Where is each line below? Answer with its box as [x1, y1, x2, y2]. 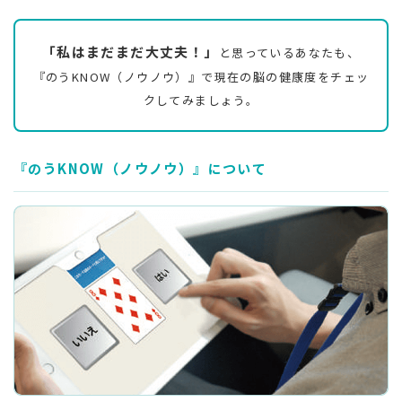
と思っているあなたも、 [218, 43, 361, 61]
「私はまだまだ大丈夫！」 [41, 41, 219, 61]
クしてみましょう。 [143, 91, 259, 109]
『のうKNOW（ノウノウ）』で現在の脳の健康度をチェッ [32, 67, 370, 85]
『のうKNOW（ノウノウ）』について [13, 158, 267, 178]
